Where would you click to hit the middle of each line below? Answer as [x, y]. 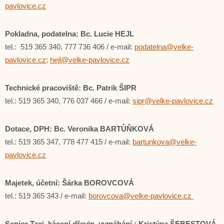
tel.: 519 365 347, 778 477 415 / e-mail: [69, 142]
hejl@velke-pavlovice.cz [90, 60]
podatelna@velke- [164, 47]
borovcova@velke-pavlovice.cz [141, 196]
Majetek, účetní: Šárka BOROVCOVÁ [69, 183]
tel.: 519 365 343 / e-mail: [47, 196]
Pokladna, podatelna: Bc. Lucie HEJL [69, 34]
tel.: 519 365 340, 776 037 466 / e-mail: [69, 101]
